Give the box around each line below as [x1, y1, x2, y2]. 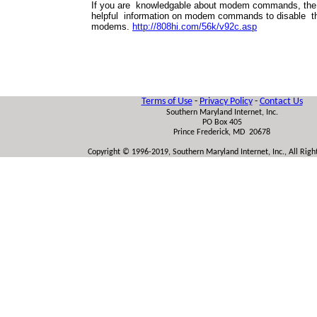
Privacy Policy [199, 96, 253, 107]
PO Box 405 [202, 118, 242, 127]
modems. [91, 21, 132, 32]
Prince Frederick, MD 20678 [173, 128, 270, 137]
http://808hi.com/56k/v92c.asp [132, 21, 257, 32]
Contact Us [259, 96, 303, 107]
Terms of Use [141, 96, 192, 107]
